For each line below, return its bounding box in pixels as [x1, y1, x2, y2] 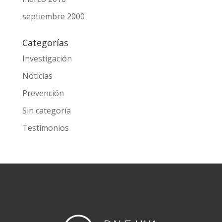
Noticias [22, 70, 53, 82]
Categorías [22, 37, 68, 49]
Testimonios [22, 122, 69, 134]
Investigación [22, 53, 72, 64]
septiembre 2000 [22, 11, 85, 22]
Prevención [22, 88, 64, 99]
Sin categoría [22, 105, 71, 116]
